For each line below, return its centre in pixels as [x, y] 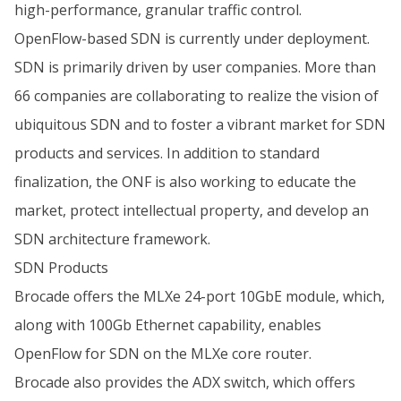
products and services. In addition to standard [167, 153]
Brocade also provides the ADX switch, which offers [185, 382]
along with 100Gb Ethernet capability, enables [168, 325]
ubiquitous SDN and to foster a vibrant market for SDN [200, 124]
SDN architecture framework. [112, 239]
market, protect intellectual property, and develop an [192, 210]
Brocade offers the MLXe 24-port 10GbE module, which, [200, 296]
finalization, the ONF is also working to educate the [185, 182]
